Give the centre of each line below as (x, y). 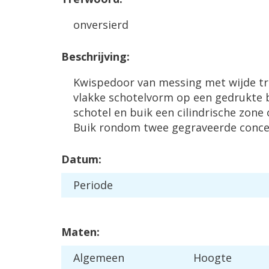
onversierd (101, 25)
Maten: (80, 232)
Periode (93, 185)
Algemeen (99, 258)
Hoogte (213, 258)
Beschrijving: (95, 56)
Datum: (81, 159)
